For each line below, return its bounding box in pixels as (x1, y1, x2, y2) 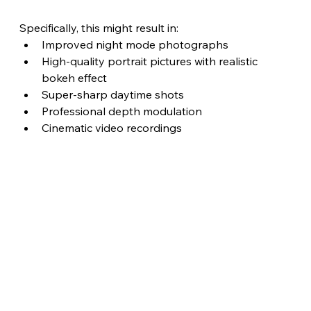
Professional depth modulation (41, 103, 205, 118)
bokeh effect (41, 70, 107, 85)
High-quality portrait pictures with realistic (41, 53, 260, 68)
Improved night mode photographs (41, 37, 228, 51)
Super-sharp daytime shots (41, 87, 184, 101)
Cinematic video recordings (41, 120, 185, 135)
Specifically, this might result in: (19, 20, 178, 35)
